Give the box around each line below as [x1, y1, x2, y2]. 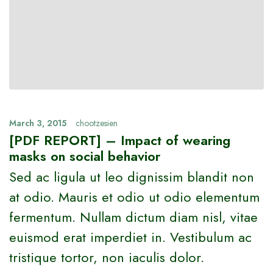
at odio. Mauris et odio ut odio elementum [9, 186, 260, 207]
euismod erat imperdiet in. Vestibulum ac [9, 227, 252, 247]
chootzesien [76, 116, 118, 129]
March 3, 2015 [9, 116, 66, 129]
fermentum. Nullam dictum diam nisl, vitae [9, 207, 258, 227]
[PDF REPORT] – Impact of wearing [9, 130, 230, 150]
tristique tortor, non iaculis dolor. [9, 247, 204, 267]
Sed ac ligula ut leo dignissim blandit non [9, 166, 254, 186]
